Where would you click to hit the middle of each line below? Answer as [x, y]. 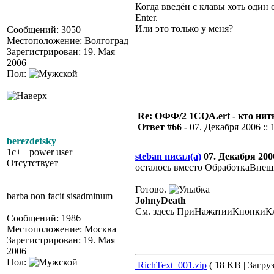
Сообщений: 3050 [44, 30]
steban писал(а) [168, 156]
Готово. [152, 189]
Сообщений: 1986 [44, 218]
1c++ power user [39, 152]
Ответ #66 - [164, 127]
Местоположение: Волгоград [68, 41]
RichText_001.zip [171, 265]
